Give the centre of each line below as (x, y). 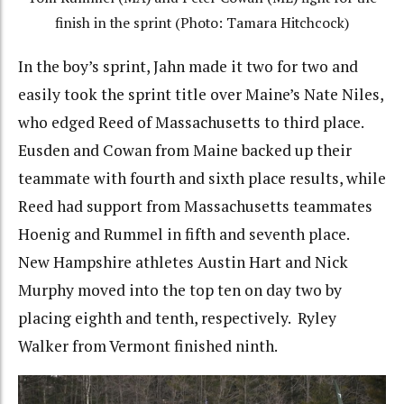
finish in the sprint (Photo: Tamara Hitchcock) (202, 23)
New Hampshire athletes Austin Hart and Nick (183, 262)
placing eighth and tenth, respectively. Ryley (177, 317)
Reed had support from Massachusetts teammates (195, 206)
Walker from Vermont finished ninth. (148, 345)
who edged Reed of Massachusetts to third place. (193, 122)
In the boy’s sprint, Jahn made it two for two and (188, 66)
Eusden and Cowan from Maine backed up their (185, 150)
